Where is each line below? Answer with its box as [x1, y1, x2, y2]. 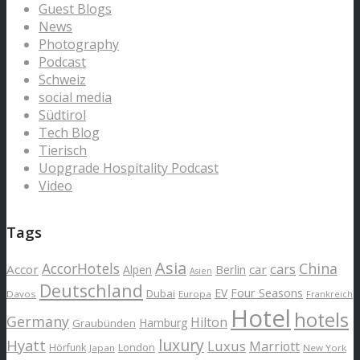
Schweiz [39, 70, 86, 88]
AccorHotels [42, 259, 120, 279]
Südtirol [39, 105, 86, 124]
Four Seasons [231, 285, 303, 301]
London [118, 340, 155, 355]
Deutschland [39, 279, 143, 303]
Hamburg [139, 315, 187, 331]
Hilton [190, 313, 227, 332]
